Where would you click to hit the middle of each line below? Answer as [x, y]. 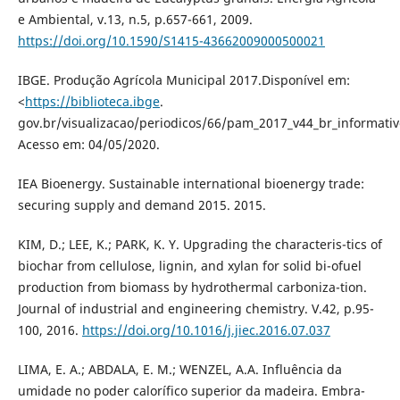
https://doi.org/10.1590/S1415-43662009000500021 [171, 41]
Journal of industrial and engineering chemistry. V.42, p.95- [196, 309]
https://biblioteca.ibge [92, 102]
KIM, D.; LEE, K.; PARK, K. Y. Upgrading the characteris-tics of [200, 245]
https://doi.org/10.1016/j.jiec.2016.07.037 [206, 330]
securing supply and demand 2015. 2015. [142, 205]
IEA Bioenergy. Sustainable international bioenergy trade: [191, 184]
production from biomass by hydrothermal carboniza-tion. [192, 287]
